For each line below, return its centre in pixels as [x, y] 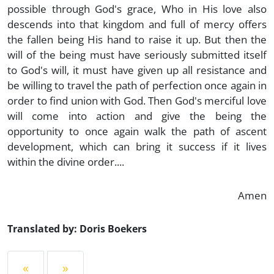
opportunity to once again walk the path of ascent [137, 131]
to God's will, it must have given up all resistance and [137, 70]
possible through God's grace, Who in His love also [137, 9]
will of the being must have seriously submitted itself [137, 54]
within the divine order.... [66, 161]
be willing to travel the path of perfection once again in [137, 85]
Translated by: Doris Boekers [77, 229]
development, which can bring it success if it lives [137, 146]
